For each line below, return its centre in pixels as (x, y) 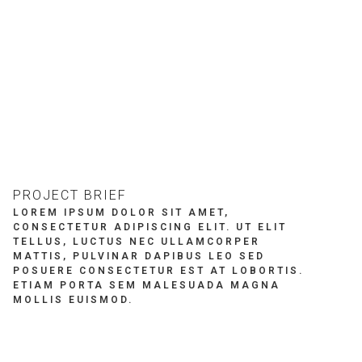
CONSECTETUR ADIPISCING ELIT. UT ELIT (149, 227)
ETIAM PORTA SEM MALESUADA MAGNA (146, 285)
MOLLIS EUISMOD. (73, 300)
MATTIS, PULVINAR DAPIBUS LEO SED (139, 256)
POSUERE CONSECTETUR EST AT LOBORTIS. (158, 271)
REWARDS (67, 46)
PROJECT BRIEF (69, 195)
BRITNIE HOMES (253, 46)
